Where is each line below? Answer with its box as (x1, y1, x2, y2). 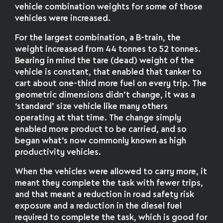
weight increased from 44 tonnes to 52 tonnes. (15, 45, 201, 53)
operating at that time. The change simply (15, 114, 182, 122)
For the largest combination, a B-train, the (15, 34, 181, 42)
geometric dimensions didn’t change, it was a (15, 91, 196, 99)
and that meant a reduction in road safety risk (15, 191, 195, 199)
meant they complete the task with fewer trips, (15, 179, 204, 187)
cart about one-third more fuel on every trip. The (15, 80, 207, 88)
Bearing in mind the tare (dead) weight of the (15, 57, 195, 65)
